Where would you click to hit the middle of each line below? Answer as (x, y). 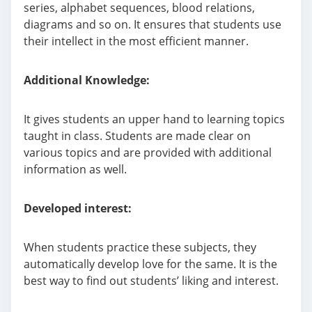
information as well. (75, 169)
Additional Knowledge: (87, 80)
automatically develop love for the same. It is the (150, 264)
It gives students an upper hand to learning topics (154, 119)
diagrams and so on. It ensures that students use (153, 24)
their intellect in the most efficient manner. (136, 41)
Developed (53, 208)
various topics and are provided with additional (148, 153)
